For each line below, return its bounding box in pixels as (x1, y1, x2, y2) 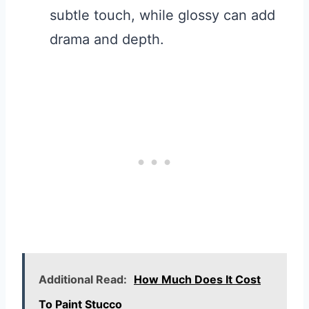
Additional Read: (39, 272, 127, 287)
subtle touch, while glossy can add (50, 7, 275, 24)
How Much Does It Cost (134, 272, 261, 287)
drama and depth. (50, 31, 164, 48)
